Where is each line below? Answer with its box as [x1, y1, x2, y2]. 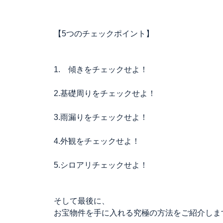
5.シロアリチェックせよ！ [54, 161, 148, 169]
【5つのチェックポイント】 [54, 29, 154, 38]
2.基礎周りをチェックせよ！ [54, 89, 156, 98]
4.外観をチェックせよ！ [54, 137, 140, 145]
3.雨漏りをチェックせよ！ [54, 113, 148, 121]
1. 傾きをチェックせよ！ [54, 65, 148, 74]
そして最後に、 [54, 197, 110, 205]
